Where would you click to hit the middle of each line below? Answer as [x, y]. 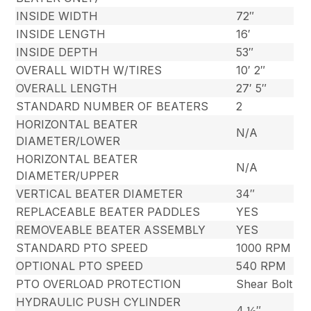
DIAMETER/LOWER [68, 141]
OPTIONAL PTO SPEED [80, 266]
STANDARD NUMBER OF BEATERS [112, 106]
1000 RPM [264, 247]
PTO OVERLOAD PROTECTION [99, 284]
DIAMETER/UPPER [68, 175]
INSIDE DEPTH [57, 52]
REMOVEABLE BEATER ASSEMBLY [111, 229]
